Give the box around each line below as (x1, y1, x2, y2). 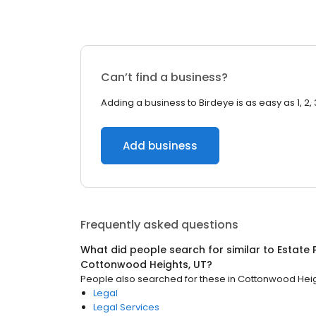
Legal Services (93, 300, 159, 314)
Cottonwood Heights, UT (80, 257, 207, 272)
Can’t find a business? (101, 69, 228, 85)
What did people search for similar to (80, 243, 277, 257)
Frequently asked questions (80, 217, 238, 233)
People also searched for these (80, 272, 226, 286)
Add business (123, 138, 197, 153)
